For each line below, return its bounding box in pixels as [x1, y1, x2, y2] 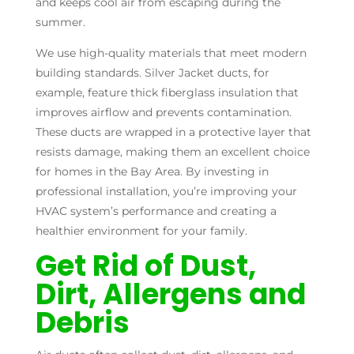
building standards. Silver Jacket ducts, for [35, 65, 269, 80]
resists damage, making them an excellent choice [35, 144, 310, 159]
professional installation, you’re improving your [35, 183, 297, 198]
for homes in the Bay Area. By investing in [35, 164, 269, 179]
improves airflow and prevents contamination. [35, 104, 292, 119]
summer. [35, 14, 85, 29]
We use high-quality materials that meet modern [35, 45, 307, 60]
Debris [35, 302, 130, 343]
